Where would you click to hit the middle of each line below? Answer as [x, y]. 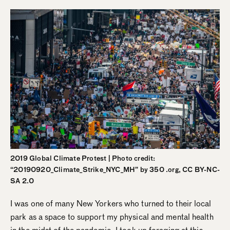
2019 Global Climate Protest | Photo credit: [83, 158]
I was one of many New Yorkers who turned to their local [111, 203]
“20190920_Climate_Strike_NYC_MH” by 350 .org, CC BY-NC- [115, 169]
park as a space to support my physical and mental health [112, 217]
